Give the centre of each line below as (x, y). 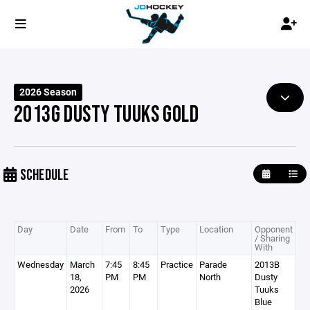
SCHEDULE (43, 175)
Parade (213, 264)
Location (216, 229)
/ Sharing (272, 238)
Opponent (274, 229)
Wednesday (40, 264)
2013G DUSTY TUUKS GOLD (107, 115)
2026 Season (48, 92)
